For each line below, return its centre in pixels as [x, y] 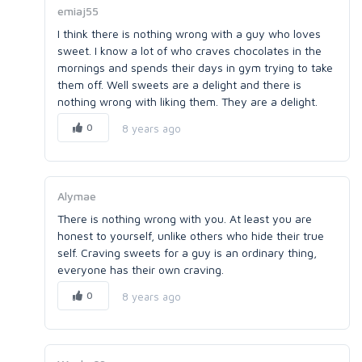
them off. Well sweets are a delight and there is [179, 84]
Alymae [77, 196]
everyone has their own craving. [141, 269]
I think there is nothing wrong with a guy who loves [189, 34]
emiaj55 [78, 11]
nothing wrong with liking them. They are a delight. [187, 101]
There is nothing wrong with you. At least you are [185, 219]
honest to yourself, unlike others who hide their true [191, 236]
